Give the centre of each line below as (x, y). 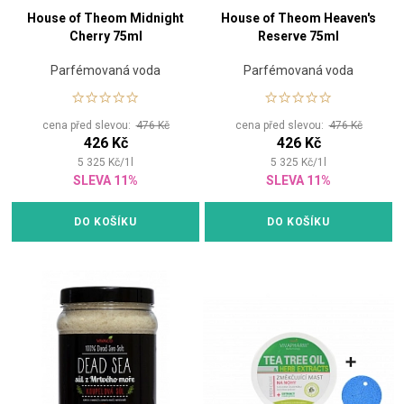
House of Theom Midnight (106, 18)
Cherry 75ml (106, 37)
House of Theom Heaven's (298, 18)
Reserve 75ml (298, 37)
